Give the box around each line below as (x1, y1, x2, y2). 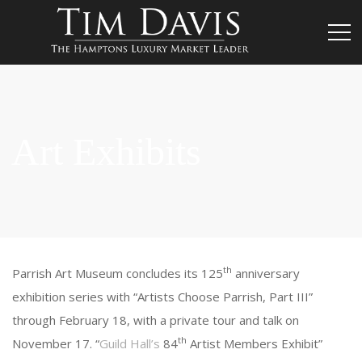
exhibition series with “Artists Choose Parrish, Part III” (12, 288, 313, 305)
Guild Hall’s (99, 335, 163, 351)
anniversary (232, 265, 300, 281)
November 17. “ (12, 335, 99, 351)
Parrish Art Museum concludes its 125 (12, 265, 223, 281)
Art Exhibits (11, 130, 202, 173)
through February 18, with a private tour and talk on (12, 312, 299, 328)
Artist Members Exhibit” (187, 335, 322, 351)
